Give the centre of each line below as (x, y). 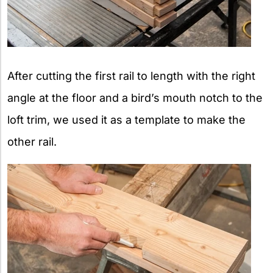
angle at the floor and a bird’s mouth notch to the (135, 97)
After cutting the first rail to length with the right (131, 76)
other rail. (32, 141)
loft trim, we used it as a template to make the (126, 119)
